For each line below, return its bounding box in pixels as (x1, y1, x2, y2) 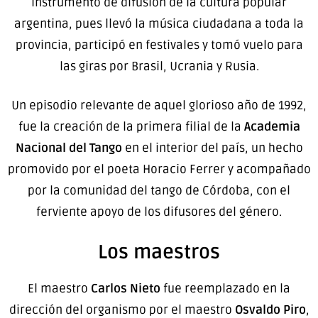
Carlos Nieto (91, 280, 160, 296)
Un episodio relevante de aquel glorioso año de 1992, (11, 98, 307, 114)
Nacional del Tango (15, 141, 122, 156)
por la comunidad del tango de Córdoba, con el (28, 183, 290, 199)
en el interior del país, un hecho (121, 141, 303, 156)
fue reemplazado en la (160, 280, 290, 296)
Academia (243, 119, 300, 135)
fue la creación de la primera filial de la (18, 119, 244, 135)
